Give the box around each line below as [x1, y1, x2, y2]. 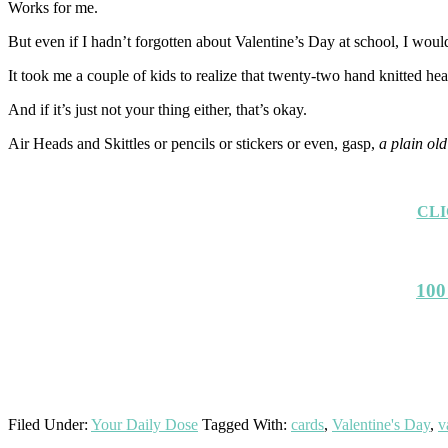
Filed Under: [8, 415, 91, 433]
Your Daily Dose [91, 415, 198, 433]
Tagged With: [202, 415, 291, 433]
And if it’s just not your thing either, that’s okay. [8, 100, 307, 118]
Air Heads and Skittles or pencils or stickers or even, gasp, [8, 134, 379, 152]
